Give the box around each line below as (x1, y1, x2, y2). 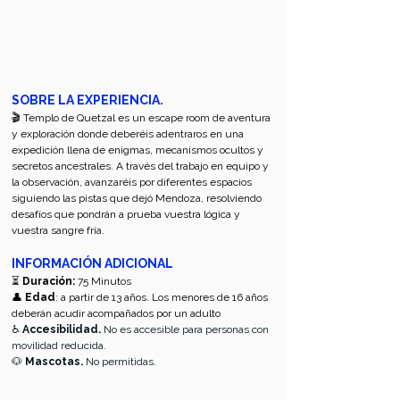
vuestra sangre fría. (12, 223, 107, 237)
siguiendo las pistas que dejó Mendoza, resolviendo (12, 191, 264, 204)
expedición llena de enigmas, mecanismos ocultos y (12, 143, 266, 156)
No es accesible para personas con (101, 322, 271, 336)
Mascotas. (25, 354, 86, 368)
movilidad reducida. (12, 338, 106, 352)
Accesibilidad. (22, 322, 101, 336)
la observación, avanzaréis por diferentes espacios (12, 175, 254, 188)
